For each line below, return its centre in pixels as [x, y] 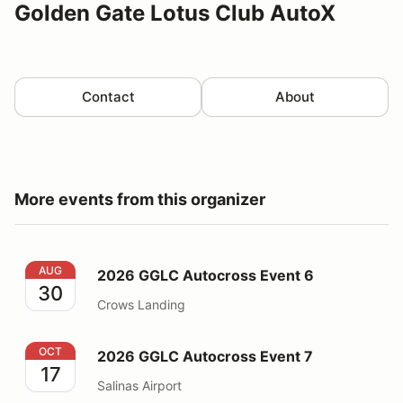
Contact [108, 96]
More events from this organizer [140, 199]
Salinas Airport [139, 385]
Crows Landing [141, 304]
